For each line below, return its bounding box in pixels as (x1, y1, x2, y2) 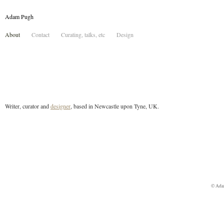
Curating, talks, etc (61, 30, 105, 38)
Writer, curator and (5, 102, 50, 110)
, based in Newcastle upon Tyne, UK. (70, 102, 159, 110)
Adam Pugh (5, 12, 33, 20)
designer (50, 102, 70, 110)
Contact (31, 30, 49, 38)
